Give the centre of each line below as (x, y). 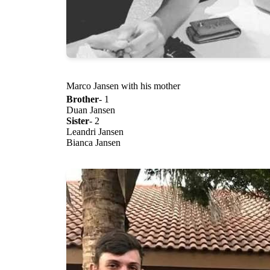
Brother (83, 99)
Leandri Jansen (95, 132)
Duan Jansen (91, 110)
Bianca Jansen (93, 143)
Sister (78, 121)
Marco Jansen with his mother (123, 86)
